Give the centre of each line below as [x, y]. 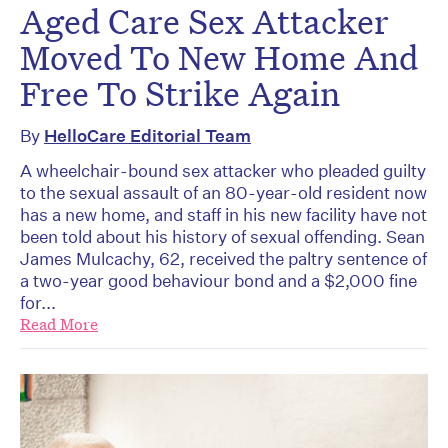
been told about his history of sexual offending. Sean [222, 237]
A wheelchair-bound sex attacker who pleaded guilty [223, 171]
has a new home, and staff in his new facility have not [223, 215]
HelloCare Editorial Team [147, 136]
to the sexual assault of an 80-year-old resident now [223, 193]
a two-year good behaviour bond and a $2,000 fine [218, 281]
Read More [59, 325]
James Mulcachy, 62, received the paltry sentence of [223, 259]
